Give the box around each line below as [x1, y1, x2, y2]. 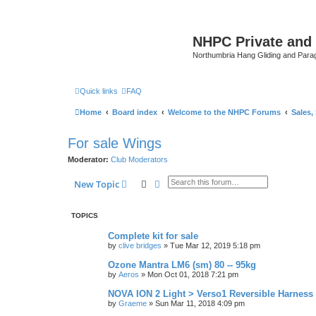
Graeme [119, 299, 147, 308]
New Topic [74, 178, 119, 190]
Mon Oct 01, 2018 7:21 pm [147, 270, 238, 279]
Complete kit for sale [108, 231, 198, 241]
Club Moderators [111, 154, 168, 164]
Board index [112, 107, 157, 116]
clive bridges [119, 241, 162, 250]
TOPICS [71, 212, 98, 219]
